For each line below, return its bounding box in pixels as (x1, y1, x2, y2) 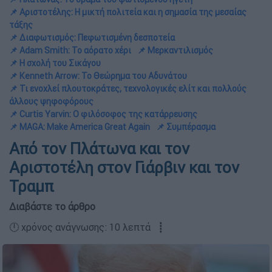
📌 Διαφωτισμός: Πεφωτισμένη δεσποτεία (9, 32, 175, 43)
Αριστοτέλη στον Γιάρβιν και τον (9, 158, 239, 177)
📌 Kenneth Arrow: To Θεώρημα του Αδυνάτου (9, 70, 187, 81)
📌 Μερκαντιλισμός (137, 45, 213, 56)
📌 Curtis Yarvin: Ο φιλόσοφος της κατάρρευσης (9, 109, 197, 120)
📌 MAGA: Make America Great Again (9, 121, 150, 132)
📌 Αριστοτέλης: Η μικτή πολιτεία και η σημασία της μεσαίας (9, 7, 246, 18)
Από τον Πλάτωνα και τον (9, 139, 189, 158)
